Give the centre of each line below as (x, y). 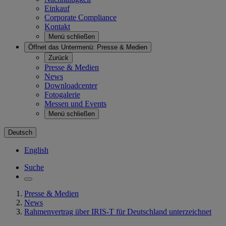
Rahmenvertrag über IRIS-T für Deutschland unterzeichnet (118, 212)
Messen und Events (75, 104)
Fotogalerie (62, 95)
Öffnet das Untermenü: (62, 47)
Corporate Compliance (80, 17)
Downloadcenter (71, 86)
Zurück (59, 58)
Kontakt (57, 26)
